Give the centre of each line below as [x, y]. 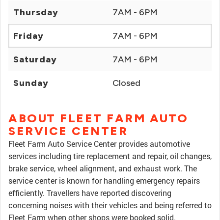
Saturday [35, 59]
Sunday [31, 83]
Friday [28, 36]
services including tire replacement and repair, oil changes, [110, 156]
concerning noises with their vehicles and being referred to [110, 205]
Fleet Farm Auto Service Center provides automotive [99, 144]
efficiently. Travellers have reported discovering [90, 193]
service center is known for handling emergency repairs [104, 180]
